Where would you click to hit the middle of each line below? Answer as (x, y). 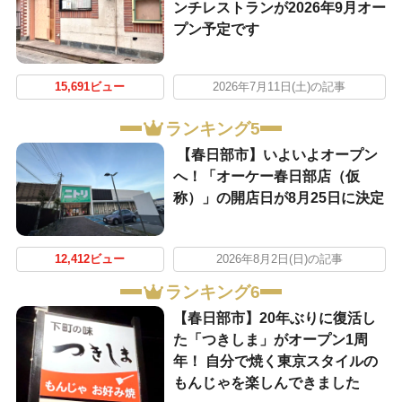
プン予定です (216, 30)
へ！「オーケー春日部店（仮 (266, 176)
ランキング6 (212, 292)
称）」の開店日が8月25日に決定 (278, 197)
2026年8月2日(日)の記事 (279, 260)
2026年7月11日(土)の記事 (280, 87)
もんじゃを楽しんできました (266, 382)
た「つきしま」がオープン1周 (270, 339)
